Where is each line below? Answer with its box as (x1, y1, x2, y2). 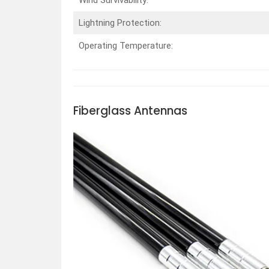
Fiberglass (73, 102, 131, 119)
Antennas (134, 102, 187, 119)
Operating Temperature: (78, 40, 173, 51)
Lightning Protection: (78, 17, 162, 28)
